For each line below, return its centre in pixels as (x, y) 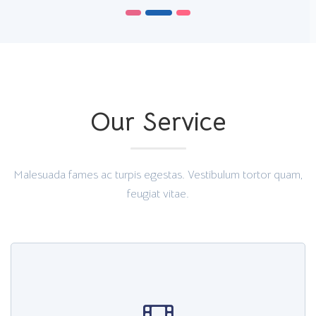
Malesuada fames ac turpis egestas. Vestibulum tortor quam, (158, 175)
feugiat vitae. (158, 194)
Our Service (158, 122)
